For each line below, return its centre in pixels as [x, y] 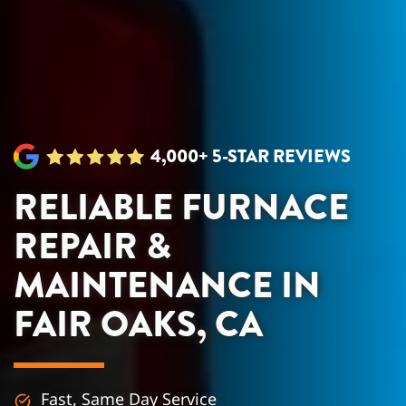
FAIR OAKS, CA [138, 325]
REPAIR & [92, 247]
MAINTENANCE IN [167, 286]
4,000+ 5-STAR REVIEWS [251, 156]
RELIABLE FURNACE [181, 208]
